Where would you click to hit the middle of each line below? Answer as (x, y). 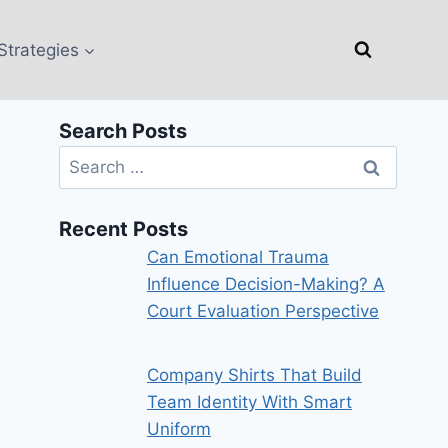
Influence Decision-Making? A (265, 284)
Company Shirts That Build (254, 375)
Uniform (178, 429)
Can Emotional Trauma (237, 257)
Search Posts (123, 131)
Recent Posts (124, 229)
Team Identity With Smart (249, 402)
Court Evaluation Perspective (262, 311)
